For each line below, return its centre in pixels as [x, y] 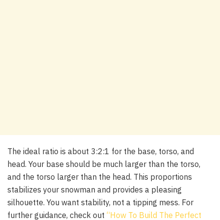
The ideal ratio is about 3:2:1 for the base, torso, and [101, 151]
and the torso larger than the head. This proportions [100, 177]
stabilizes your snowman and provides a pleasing [95, 190]
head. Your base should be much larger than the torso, [104, 164]
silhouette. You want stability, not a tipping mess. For [100, 203]
